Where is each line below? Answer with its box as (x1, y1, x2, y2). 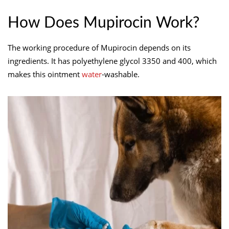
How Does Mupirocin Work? (8, 15, 199, 31)
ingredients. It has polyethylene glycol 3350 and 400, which (8, 55, 217, 66)
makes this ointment (8, 68, 82, 79)
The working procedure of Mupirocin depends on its (8, 42, 191, 53)
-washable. (102, 68, 140, 79)
